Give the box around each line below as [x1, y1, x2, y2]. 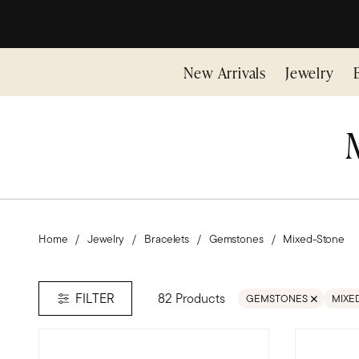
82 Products [158, 288, 225, 308]
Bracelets [144, 231, 189, 247]
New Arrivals [184, 62, 266, 83]
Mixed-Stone [283, 231, 345, 247]
